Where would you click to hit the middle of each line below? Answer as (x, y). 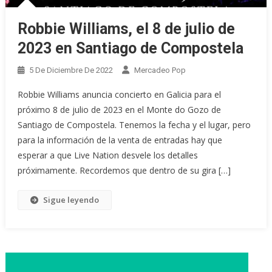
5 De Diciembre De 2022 (71, 70)
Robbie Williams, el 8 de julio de (127, 29)
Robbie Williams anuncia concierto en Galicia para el (120, 95)
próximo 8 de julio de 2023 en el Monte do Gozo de (120, 110)
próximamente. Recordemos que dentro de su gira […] (124, 171)
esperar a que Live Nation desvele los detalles (108, 155)
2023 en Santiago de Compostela (131, 49)
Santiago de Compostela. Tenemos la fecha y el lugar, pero (134, 125)
